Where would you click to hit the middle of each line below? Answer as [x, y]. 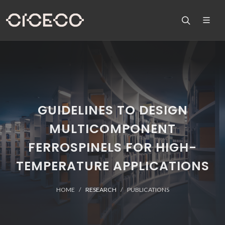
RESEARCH [101, 190]
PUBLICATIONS [148, 190]
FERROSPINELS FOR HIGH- [113, 147]
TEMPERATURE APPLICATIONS [113, 166]
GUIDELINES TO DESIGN [113, 110]
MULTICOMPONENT [113, 129]
